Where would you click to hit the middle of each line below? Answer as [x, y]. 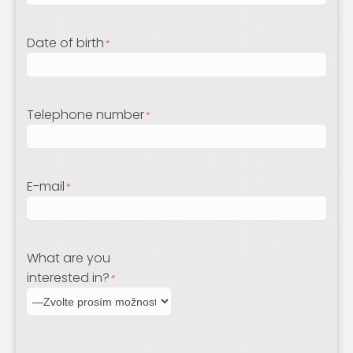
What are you [69, 258]
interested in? [69, 278]
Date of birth [66, 43]
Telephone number [86, 115]
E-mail [46, 187]
